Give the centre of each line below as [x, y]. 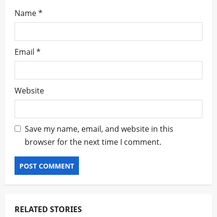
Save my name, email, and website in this [99, 129]
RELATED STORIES [48, 209]
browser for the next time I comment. [93, 142]
